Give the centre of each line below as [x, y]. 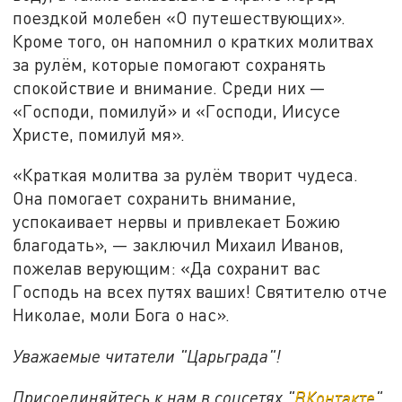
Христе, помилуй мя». [99, 134]
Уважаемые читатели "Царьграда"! [147, 356]
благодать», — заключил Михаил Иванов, [179, 245]
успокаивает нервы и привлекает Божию [177, 222]
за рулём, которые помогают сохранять [170, 64]
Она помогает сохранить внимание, [155, 198]
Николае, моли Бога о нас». [122, 315]
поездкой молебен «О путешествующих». [179, 17]
